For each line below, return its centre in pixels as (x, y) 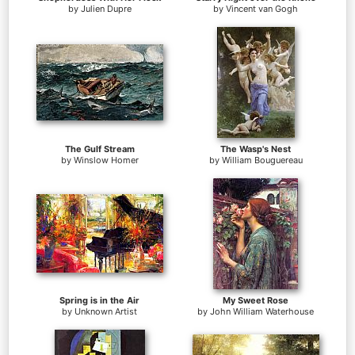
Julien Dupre (106, 8)
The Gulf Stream (99, 149)
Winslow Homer (106, 160)
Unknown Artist (106, 311)
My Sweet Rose (256, 300)
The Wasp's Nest (256, 149)
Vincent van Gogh (262, 8)
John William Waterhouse (262, 311)
